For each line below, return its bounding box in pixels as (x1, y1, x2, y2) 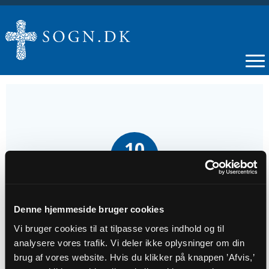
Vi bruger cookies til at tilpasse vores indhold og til (14, 223, 224, 234)
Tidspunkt (11, 229, 57, 242)
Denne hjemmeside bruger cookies (14, 204, 164, 214)
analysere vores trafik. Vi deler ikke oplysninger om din (14, 237, 244, 248)
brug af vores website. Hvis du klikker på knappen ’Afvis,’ (14, 252, 254, 262)
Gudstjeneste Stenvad (11, 190, 130, 205)
